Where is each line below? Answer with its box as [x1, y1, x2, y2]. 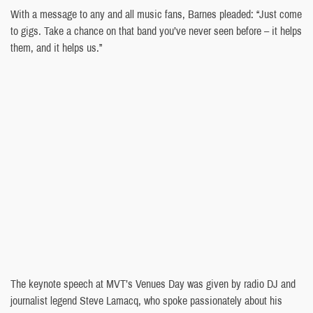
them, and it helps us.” [10, 39, 102, 55]
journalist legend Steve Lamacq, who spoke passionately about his [10, 292, 282, 308]
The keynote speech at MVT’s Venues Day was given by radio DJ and [10, 275, 296, 291]
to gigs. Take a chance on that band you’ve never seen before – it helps [10, 22, 302, 38]
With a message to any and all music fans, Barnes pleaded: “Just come [10, 6, 302, 22]
